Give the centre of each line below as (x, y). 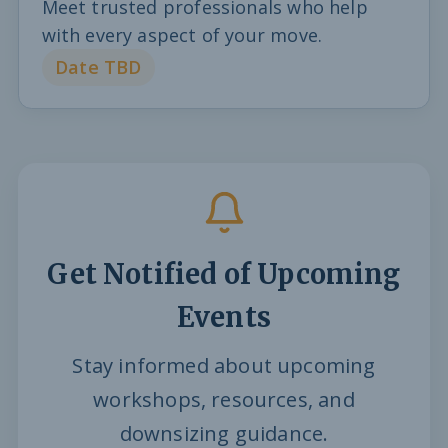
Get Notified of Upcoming (224, 274)
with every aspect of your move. (182, 34)
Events (224, 317)
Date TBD (98, 67)
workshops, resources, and (224, 399)
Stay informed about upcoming (224, 365)
